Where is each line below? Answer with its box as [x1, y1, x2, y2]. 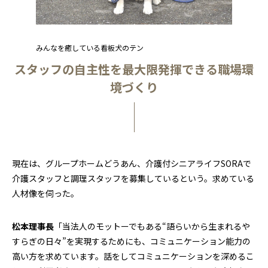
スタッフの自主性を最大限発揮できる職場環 [14, 60, 254, 78]
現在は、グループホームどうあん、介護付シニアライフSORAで [12, 157, 251, 169]
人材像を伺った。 [12, 187, 79, 199]
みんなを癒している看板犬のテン [36, 42, 144, 53]
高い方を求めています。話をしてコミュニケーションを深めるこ [12, 249, 254, 262]
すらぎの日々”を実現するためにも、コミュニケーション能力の [12, 234, 251, 247]
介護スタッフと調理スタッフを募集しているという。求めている [12, 172, 254, 184]
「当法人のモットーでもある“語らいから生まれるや [54, 220, 250, 232]
